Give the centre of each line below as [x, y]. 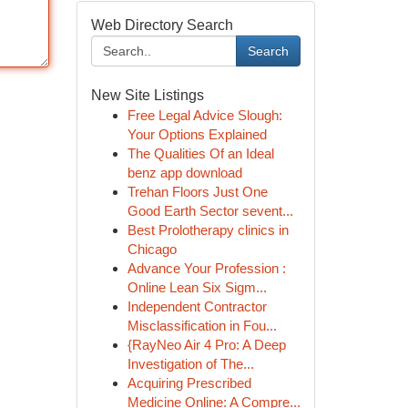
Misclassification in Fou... [202, 326]
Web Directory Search [162, 25]
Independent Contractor [197, 306]
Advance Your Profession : [206, 268]
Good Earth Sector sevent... [210, 211]
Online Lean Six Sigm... [197, 287]
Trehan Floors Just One [197, 192]
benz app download [184, 173]
